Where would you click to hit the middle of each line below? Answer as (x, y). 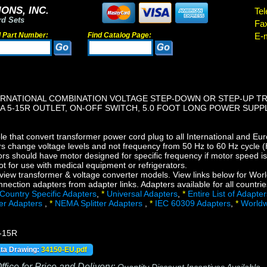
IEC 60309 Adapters (193, 203)
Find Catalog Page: (119, 35)
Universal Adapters (142, 194)
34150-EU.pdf (64, 250)
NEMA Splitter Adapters (100, 203)
